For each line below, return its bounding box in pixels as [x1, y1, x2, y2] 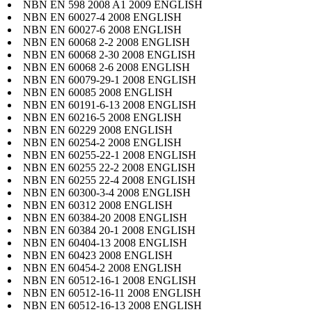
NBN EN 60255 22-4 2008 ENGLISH [23, 173, 196, 186]
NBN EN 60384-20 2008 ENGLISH [23, 211, 187, 224]
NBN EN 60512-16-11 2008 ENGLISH [23, 286, 201, 299]
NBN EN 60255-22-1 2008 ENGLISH [23, 148, 196, 161]
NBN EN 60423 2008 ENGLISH [23, 249, 173, 261]
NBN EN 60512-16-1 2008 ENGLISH [23, 274, 196, 286]
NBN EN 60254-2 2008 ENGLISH [23, 136, 182, 148]
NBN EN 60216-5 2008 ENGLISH [23, 111, 182, 123]
